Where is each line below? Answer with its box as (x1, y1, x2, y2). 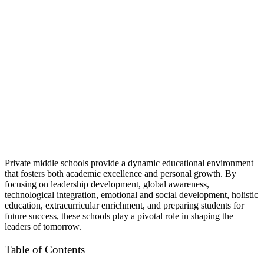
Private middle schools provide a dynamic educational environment (5, 158, 253, 169)
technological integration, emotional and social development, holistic (5, 190, 258, 200)
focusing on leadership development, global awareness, (5, 179, 209, 190)
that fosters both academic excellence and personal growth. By (5, 169, 236, 179)
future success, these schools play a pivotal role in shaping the (5, 211, 233, 222)
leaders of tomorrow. (5, 222, 81, 232)
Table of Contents (5, 243, 85, 256)
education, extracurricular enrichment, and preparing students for (5, 200, 244, 211)
